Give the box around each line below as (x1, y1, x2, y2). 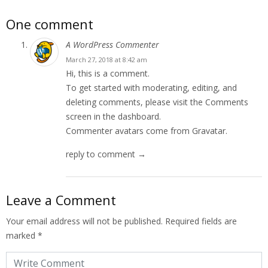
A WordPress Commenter (66, 38, 159, 50)
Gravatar (192, 124, 226, 136)
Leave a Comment (6, 191, 116, 209)
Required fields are (165, 215, 237, 227)
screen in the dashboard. (66, 110, 161, 122)
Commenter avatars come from (66, 124, 192, 136)
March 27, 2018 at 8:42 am (66, 54, 147, 64)
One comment (6, 15, 93, 33)
